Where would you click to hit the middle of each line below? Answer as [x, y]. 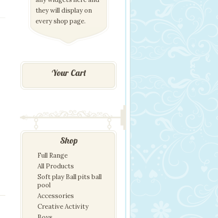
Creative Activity [63, 207]
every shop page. [61, 21]
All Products [56, 166]
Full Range [53, 155]
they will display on [64, 10]
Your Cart [69, 73]
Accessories [56, 196]
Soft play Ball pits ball [70, 177]
